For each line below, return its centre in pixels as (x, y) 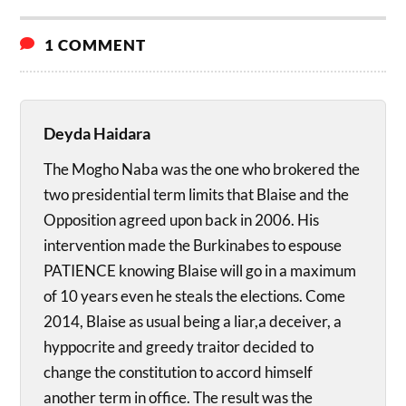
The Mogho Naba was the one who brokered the (202, 169)
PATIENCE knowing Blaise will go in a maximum (200, 271)
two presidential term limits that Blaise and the (197, 195)
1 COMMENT (94, 45)
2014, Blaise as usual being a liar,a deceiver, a (193, 322)
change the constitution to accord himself (179, 372)
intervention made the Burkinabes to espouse (193, 246)
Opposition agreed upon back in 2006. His (182, 220)
